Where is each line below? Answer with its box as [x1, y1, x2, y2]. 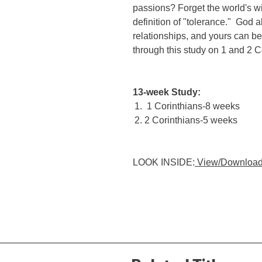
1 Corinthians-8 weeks [144, 101, 240, 111]
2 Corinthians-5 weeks [144, 115, 237, 125]
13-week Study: [133, 87, 201, 97]
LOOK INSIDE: [133, 157, 195, 167]
